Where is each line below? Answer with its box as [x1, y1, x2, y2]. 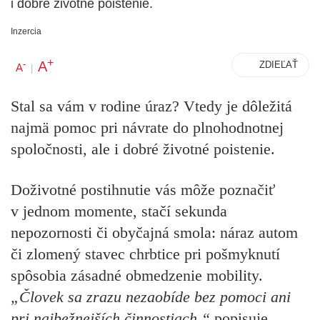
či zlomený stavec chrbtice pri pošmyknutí [11, 244, 280, 263]
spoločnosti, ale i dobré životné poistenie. [11, 140, 275, 159]
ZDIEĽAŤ [259, 59, 298, 70]
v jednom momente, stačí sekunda [11, 201, 227, 220]
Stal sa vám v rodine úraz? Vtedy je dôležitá [11, 97, 292, 116]
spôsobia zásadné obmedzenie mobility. [11, 266, 263, 284]
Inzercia [11, 26, 41, 36]
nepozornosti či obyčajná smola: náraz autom [11, 223, 298, 241]
